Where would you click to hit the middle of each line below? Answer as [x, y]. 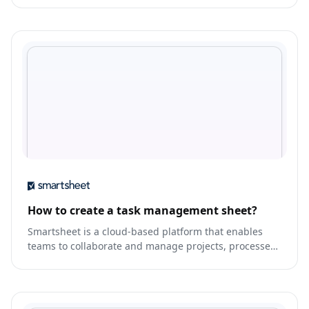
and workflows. [62, 261]
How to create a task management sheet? [142, 211]
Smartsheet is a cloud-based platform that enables [145, 232]
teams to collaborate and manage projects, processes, [153, 246]
